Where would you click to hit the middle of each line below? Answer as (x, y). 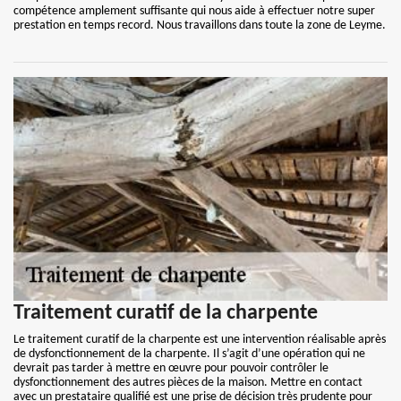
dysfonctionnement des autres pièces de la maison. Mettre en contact (188, 383)
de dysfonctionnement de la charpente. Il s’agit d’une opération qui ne (189, 354)
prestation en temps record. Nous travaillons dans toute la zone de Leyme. (200, 26)
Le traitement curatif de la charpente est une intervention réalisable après (200, 340)
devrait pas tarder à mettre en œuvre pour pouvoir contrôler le (171, 368)
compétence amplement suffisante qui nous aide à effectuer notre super (194, 11)
